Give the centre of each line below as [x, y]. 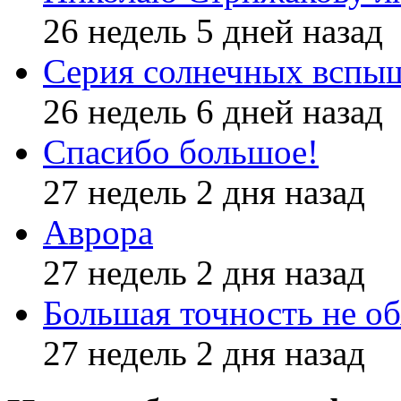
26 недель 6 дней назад [213, 112]
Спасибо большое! [181, 152]
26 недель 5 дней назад [213, 31]
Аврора [98, 233]
